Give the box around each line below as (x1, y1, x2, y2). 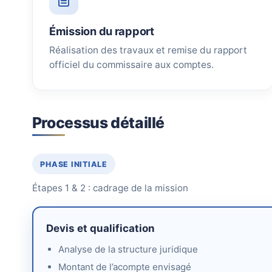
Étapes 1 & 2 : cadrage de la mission (32, 182, 188, 194)
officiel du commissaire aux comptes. (49, 59, 214, 71)
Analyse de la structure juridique (58, 243, 198, 256)
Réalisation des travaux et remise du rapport (49, 44, 247, 56)
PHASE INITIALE (40, 159, 107, 169)
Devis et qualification (46, 222, 155, 234)
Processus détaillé (32, 113, 165, 132)
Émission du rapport (49, 24, 154, 38)
